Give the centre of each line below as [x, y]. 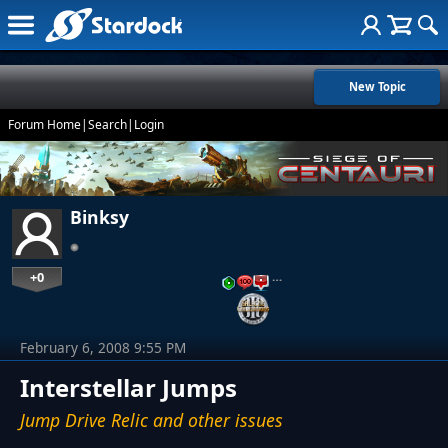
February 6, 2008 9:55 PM [103, 347]
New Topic [377, 86]
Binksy [99, 217]
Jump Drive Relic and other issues [151, 419]
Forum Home [44, 124]
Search [107, 124]
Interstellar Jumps [128, 387]
